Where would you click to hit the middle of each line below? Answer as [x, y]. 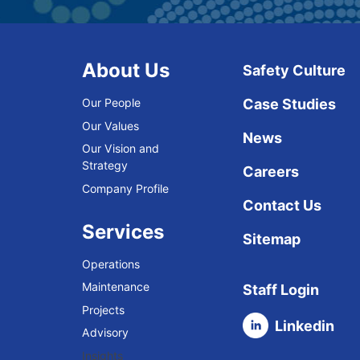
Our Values [110, 125]
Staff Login [281, 290]
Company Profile [125, 188]
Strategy [105, 165]
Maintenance [116, 286]
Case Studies [289, 104]
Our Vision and [121, 148]
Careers [271, 172]
